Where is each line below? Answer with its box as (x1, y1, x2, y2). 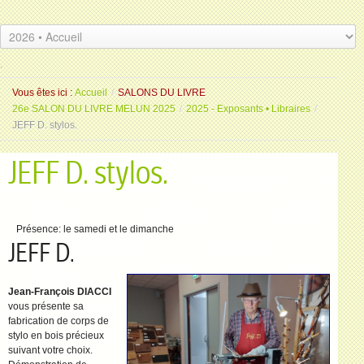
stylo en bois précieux (8, 330, 104, 341)
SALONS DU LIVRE (118, 87, 206, 98)
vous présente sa (8, 301, 84, 312)
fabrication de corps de (8, 315, 109, 327)
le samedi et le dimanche (63, 223, 174, 235)
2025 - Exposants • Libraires (186, 103, 310, 115)
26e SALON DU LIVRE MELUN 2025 (12, 103, 175, 115)
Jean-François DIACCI (8, 286, 111, 297)
